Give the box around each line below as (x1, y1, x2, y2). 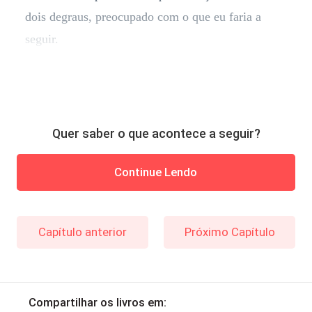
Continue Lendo (114, 165, 198, 180)
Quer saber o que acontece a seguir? (52, 126, 260, 141)
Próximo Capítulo (184, 224, 275, 239)
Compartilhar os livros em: (28, 295, 166, 310)
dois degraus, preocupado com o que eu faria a (24, 10, 261, 24)
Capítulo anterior (38, 224, 127, 239)
